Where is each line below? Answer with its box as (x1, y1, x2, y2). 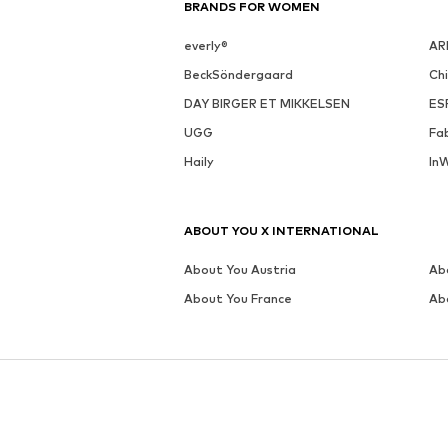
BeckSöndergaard (184, 66, 293, 82)
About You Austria (184, 261, 296, 277)
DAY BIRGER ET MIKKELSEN (184, 95, 350, 111)
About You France (184, 290, 292, 306)
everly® (184, 37, 228, 53)
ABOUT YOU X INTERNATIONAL (184, 222, 379, 238)
